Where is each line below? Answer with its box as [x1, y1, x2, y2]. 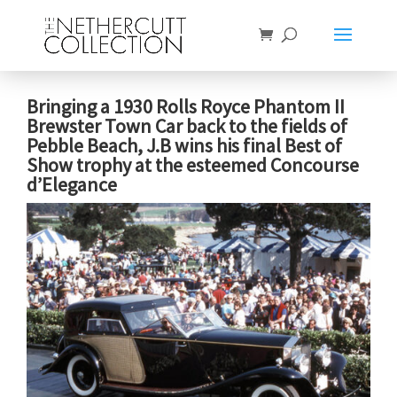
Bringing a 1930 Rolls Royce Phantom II [27, 94, 345, 119]
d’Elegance [27, 172, 117, 197]
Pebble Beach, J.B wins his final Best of [27, 133, 342, 158]
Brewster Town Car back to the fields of [27, 113, 347, 138]
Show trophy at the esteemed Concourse [27, 152, 359, 177]
